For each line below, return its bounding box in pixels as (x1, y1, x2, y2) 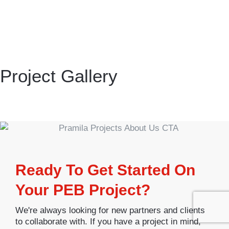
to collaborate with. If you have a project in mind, (15, 217, 201, 227)
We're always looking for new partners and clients (15, 205, 205, 216)
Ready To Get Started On (15, 162, 195, 179)
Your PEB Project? (15, 181, 150, 199)
